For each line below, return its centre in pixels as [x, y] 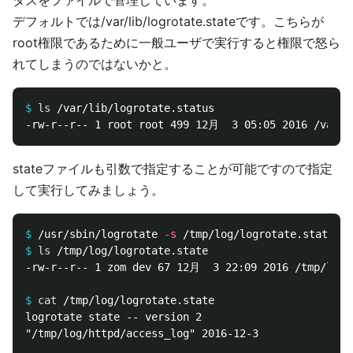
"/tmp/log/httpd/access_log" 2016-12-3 [142, 333]
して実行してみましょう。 [88, 190]
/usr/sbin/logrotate [101, 234]
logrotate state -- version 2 [113, 317]
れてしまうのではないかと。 [95, 64]
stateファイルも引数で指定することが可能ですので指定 [173, 169]
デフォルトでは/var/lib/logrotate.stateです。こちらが [168, 21]
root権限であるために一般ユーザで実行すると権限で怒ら [176, 43]
